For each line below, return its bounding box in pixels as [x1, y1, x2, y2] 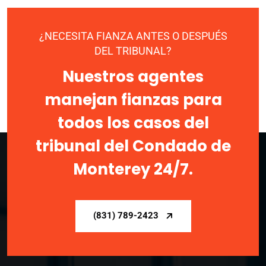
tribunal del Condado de [35, 135, 231, 157]
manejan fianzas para [44, 88, 222, 110]
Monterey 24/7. [73, 158, 193, 180]
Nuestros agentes [62, 65, 204, 87]
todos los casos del [57, 112, 209, 134]
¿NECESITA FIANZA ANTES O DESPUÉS [39, 29, 227, 42]
